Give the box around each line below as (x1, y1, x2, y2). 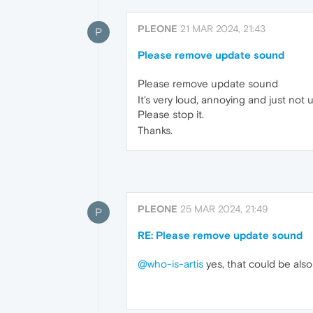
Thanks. (138, 124, 173, 136)
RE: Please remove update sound (138, 229, 303, 242)
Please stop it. (138, 108, 204, 120)
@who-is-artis (138, 258, 203, 270)
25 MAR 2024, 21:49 (180, 203, 268, 215)
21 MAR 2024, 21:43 (180, 23, 265, 34)
